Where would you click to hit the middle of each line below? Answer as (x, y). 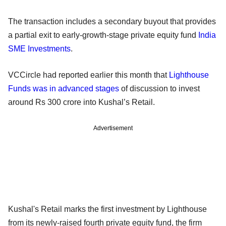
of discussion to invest (160, 88)
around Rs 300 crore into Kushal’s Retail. (82, 102)
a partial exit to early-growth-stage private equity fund (103, 35)
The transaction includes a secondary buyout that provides (112, 21)
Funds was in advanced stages (65, 88)
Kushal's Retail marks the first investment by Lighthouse (107, 209)
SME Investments (39, 48)
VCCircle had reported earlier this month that (89, 75)
